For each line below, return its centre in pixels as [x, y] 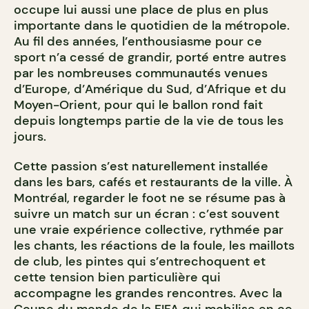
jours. [30, 136]
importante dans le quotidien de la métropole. [152, 25]
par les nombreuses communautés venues [141, 73]
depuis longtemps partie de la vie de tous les [149, 120]
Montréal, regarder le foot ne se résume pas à [150, 198]
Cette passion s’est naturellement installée [141, 166]
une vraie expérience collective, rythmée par [149, 229]
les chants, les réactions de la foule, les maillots [154, 245]
